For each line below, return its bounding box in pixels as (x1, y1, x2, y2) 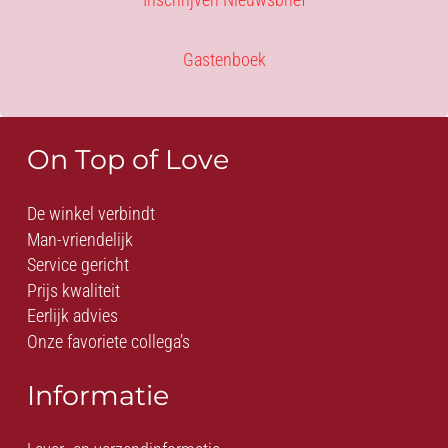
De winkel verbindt (27, 203, 155, 224)
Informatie (27, 378, 169, 412)
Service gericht (27, 254, 129, 276)
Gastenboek (182, 49, 266, 71)
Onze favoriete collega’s (27, 330, 190, 352)
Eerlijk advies (27, 305, 118, 327)
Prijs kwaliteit (27, 279, 120, 301)
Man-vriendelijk (27, 228, 133, 250)
